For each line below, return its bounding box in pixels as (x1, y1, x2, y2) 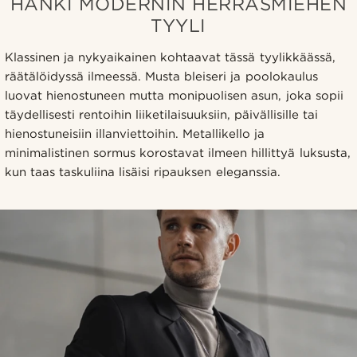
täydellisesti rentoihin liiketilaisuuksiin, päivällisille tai (5, 107, 319, 122)
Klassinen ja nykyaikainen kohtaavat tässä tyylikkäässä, (5, 49, 335, 65)
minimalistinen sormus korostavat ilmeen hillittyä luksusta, (5, 145, 351, 160)
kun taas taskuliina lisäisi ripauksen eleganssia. (5, 164, 280, 179)
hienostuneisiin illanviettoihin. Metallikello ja (5, 126, 265, 141)
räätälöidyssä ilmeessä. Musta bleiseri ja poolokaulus (5, 69, 318, 84)
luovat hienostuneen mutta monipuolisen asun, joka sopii (5, 88, 343, 103)
